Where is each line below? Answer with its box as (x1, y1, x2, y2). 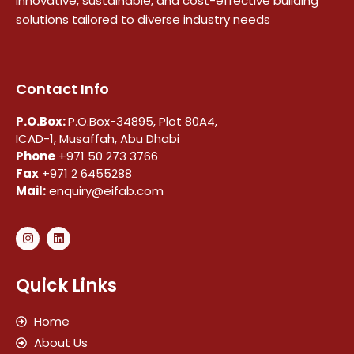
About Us (33, 333, 88, 351)
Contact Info (16, 78, 109, 99)
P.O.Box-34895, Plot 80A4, (68, 112, 217, 130)
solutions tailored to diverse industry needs (16, 11, 270, 28)
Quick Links (16, 273, 117, 298)
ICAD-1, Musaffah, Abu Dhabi (16, 130, 179, 147)
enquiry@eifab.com (46, 182, 164, 199)
